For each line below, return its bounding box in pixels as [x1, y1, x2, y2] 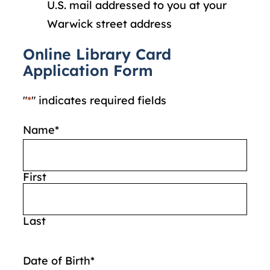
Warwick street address [47, 17, 172, 31]
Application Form [23, 61, 153, 80]
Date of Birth [23, 253, 90, 268]
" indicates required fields [31, 93, 166, 107]
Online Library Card [23, 45, 171, 63]
